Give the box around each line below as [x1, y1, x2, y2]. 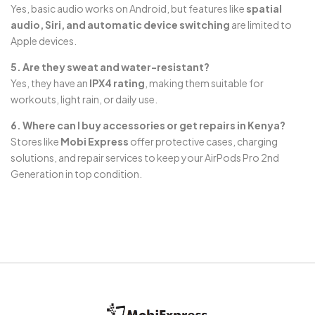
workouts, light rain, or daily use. [11, 92, 157, 105]
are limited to [230, 18, 292, 31]
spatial [246, 1, 282, 15]
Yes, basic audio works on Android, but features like [11, 1, 246, 15]
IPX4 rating [89, 76, 145, 89]
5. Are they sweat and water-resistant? [11, 60, 210, 73]
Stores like [11, 134, 60, 148]
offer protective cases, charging [129, 134, 278, 148]
